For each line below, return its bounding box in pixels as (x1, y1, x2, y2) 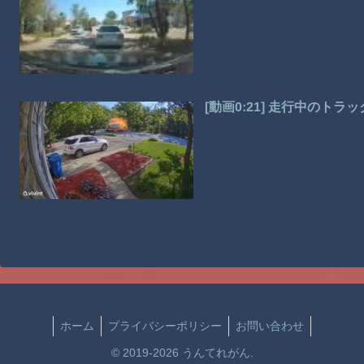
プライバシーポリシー (108, 319, 222, 333)
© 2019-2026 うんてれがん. (110, 346, 253, 360)
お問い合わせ (236, 319, 304, 333)
